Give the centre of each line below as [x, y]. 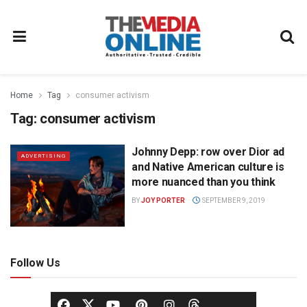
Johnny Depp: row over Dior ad [208, 152]
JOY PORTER [163, 200]
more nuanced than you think [204, 182]
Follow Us [35, 262]
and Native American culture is [208, 167]
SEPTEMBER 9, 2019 [233, 200]
